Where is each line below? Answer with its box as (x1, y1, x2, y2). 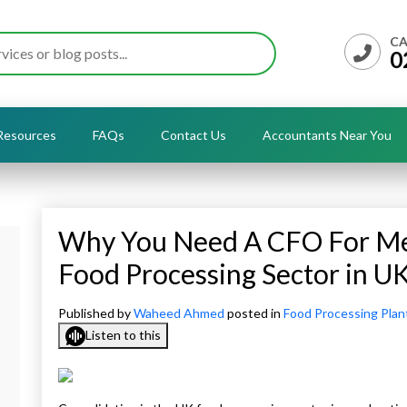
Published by (58, 305, 134, 321)
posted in (227, 305, 283, 321)
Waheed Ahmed (134, 305, 227, 321)
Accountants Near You (263, 127, 392, 143)
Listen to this (85, 327, 161, 342)
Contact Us (161, 127, 226, 143)
